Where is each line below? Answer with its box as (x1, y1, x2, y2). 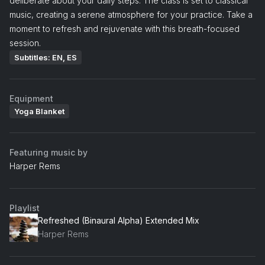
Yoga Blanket (14, 106, 64, 116)
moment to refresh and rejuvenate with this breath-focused (9, 23, 240, 34)
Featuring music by (9, 147, 88, 157)
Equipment (9, 93, 53, 104)
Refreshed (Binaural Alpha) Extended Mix (38, 215, 199, 226)
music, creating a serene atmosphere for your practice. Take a (9, 9, 253, 20)
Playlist (9, 202, 40, 213)
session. (9, 37, 41, 48)
